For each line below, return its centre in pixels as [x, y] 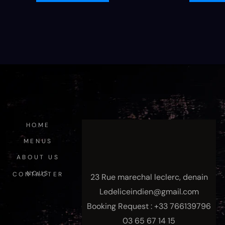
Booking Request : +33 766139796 [149, 206]
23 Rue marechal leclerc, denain [149, 177]
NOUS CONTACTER [38, 174]
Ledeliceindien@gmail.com [149, 192]
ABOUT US [38, 157]
